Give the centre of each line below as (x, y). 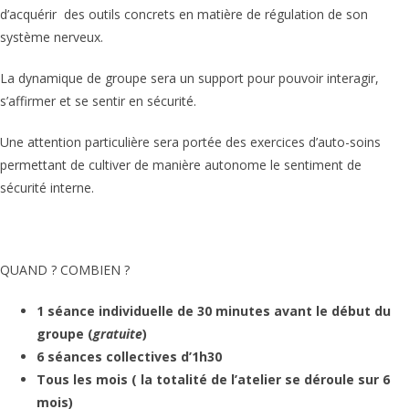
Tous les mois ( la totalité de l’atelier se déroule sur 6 (213, 379)
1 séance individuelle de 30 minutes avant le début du (214, 310)
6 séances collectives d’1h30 (129, 356)
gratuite (118, 333)
